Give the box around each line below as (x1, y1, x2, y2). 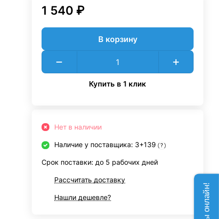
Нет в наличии (54, 123, 102, 131)
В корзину (98, 34, 137, 44)
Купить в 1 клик (89, 79, 147, 88)
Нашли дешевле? (54, 193, 111, 201)
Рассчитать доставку (54, 175, 126, 184)
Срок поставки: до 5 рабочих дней (42, 158, 158, 166)
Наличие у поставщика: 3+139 (54, 140, 158, 149)
